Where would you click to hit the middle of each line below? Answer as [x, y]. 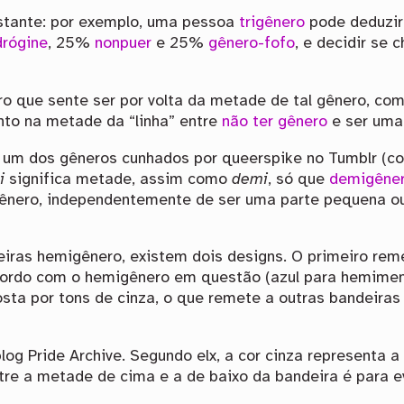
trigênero [272, 23]
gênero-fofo [252, 44]
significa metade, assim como [119, 179]
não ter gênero [275, 121]
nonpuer [124, 44]
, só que [299, 179]
